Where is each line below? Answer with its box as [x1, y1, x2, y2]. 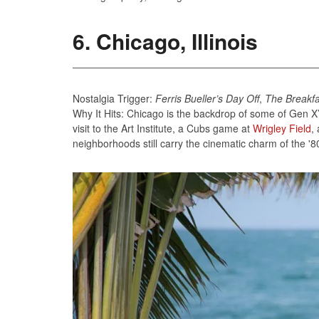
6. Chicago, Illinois [73, 25, 258, 56]
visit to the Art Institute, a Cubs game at [73, 120, 253, 135]
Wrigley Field [253, 120, 311, 135]
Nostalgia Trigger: [73, 90, 155, 105]
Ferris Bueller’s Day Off [155, 90, 259, 105]
